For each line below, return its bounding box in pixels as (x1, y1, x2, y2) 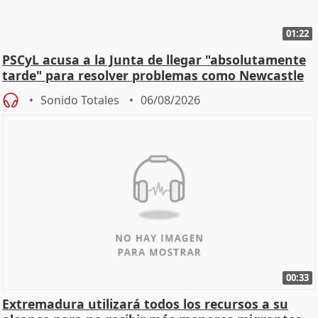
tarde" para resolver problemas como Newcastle (2, 66, 304, 84)
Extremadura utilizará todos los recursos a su (2, 295, 288, 313)
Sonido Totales (40, 92, 119, 108)
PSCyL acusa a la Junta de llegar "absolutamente (2, 50, 306, 68)
